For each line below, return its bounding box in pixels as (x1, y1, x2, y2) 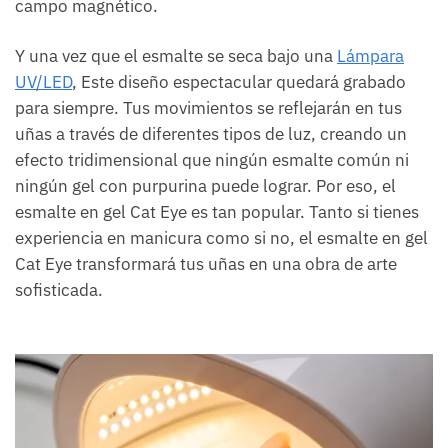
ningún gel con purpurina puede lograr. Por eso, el (15, 175, 396, 198)
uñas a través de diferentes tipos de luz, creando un (15, 123, 407, 146)
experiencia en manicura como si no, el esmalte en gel (15, 227, 428, 250)
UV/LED (15, 71, 72, 94)
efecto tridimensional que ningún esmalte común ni (15, 149, 409, 172)
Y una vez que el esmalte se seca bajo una (15, 45, 337, 68)
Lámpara (337, 45, 404, 68)
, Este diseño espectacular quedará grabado (72, 71, 406, 94)
